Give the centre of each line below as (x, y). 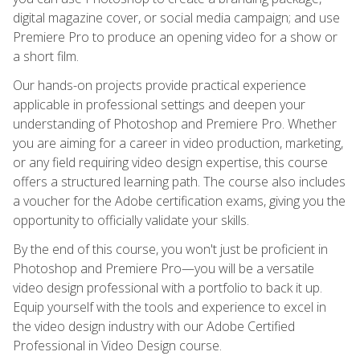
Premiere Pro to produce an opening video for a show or (175, 37)
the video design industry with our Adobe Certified (154, 326)
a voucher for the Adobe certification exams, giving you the (179, 200)
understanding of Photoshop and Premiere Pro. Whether (175, 123)
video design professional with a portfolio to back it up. (168, 287)
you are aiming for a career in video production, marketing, (178, 143)
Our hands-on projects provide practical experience (160, 85)
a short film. (46, 56)
